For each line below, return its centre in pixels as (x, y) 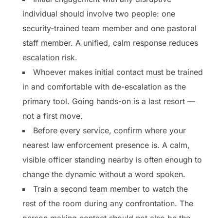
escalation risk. (50, 57)
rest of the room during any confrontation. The (108, 203)
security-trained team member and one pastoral (109, 28)
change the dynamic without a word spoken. (104, 174)
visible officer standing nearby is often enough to (112, 159)
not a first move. (53, 116)
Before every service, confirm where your (109, 130)
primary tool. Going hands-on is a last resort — (109, 101)
